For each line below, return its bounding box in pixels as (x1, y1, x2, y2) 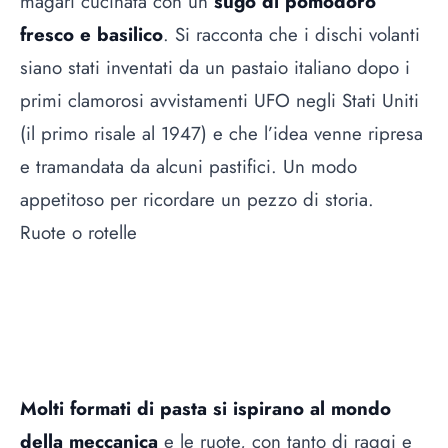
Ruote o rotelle (20, 219, 137, 247)
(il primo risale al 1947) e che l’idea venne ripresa (20, 120, 423, 148)
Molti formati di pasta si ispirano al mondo (20, 394, 391, 422)
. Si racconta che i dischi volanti (163, 21, 420, 49)
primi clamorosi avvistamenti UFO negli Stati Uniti (20, 87, 419, 115)
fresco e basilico (20, 21, 163, 49)
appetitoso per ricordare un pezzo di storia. (20, 186, 374, 214)
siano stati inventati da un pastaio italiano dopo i (20, 54, 410, 82)
